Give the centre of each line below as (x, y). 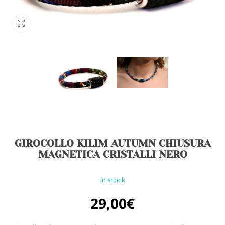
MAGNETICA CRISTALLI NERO (113, 155)
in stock (113, 180)
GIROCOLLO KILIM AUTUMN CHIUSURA (113, 144)
